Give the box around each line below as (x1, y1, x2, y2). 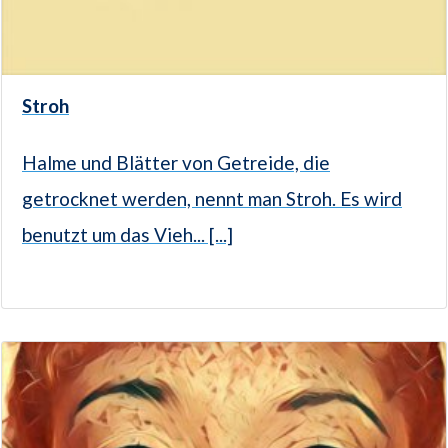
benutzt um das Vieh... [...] (22, 223, 233, 247)
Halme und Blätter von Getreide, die (22, 151, 330, 175)
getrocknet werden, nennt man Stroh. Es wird (22, 187, 402, 211)
